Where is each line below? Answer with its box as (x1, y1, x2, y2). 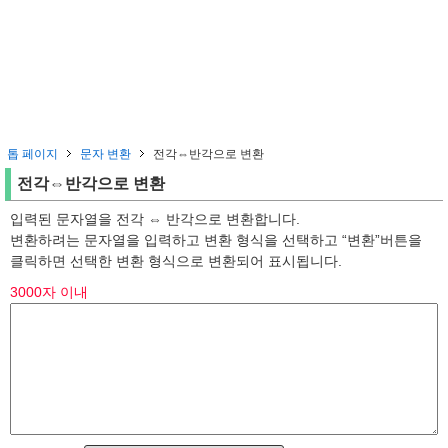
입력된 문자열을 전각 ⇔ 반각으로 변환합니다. (10, 211, 300, 227)
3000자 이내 (10, 284, 88, 300)
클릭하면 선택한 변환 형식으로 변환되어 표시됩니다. (10, 253, 342, 269)
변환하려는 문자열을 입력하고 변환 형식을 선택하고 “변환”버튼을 (10, 232, 422, 248)
